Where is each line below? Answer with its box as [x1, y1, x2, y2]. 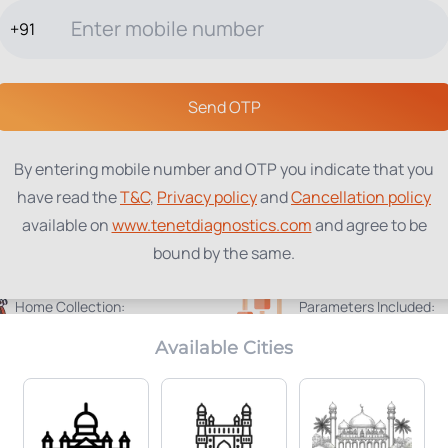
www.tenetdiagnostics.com [111, 214, 312, 237]
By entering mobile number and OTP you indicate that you [14, 158, 434, 181]
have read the [17, 186, 117, 209]
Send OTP [187, 96, 261, 119]
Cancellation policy [291, 186, 431, 209]
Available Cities [155, 337, 293, 359]
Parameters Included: [299, 296, 435, 316]
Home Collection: [14, 296, 125, 316]
